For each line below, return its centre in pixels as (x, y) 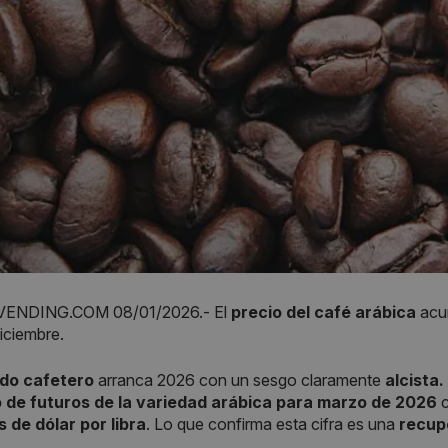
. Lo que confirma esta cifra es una (272, 423)
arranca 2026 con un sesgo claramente (237, 379)
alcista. (412, 379)
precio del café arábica (323, 311)
